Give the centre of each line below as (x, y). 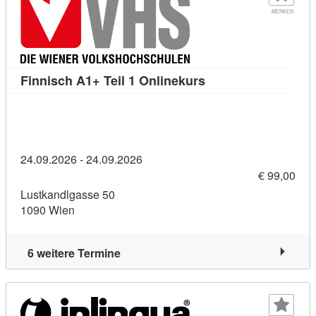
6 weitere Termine (74, 253)
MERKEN (282, 11)
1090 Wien (48, 210)
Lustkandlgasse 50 (68, 195)
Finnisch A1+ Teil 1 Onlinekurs (113, 80)
